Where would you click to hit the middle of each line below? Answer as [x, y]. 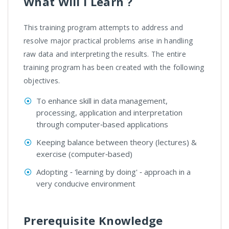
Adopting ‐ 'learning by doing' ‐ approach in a [113, 172]
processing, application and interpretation [109, 113]
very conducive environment [86, 184]
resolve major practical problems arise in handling [108, 41]
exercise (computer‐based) [84, 154]
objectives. [42, 81]
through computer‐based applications [102, 124]
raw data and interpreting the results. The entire [105, 54]
